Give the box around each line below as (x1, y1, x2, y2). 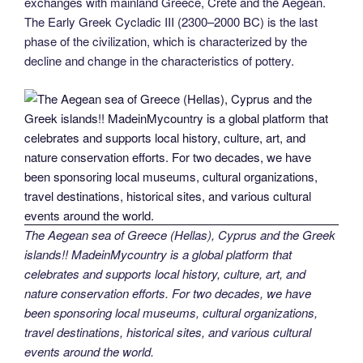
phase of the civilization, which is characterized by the (24, 32, 307, 50)
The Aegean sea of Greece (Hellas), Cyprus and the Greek (24, 225, 335, 243)
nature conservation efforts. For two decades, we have (24, 284, 311, 301)
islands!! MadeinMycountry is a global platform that (24, 245, 292, 263)
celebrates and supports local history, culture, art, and (24, 264, 305, 282)
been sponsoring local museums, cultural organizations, (24, 303, 318, 321)
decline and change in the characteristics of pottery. (24, 52, 294, 70)
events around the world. (24, 342, 154, 360)
